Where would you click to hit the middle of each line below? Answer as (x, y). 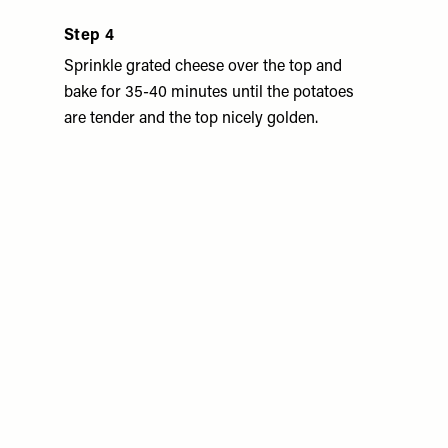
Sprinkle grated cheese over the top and (203, 67)
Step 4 (89, 36)
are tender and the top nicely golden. (191, 119)
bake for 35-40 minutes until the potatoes (209, 93)
